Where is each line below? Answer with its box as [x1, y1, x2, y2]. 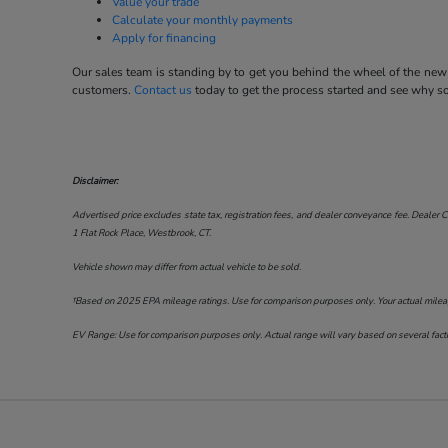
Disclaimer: [71, 174, 118, 188]
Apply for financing [111, 30, 216, 47]
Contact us [133, 82, 192, 99]
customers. [71, 82, 134, 99]
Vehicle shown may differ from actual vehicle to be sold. [71, 260, 301, 274]
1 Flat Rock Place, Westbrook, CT [71, 226, 209, 240]
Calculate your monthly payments [111, 12, 293, 29]
